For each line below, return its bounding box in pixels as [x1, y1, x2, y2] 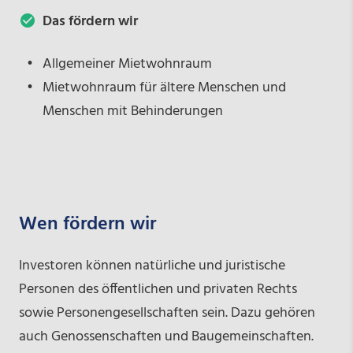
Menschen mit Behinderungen [42, 99, 223, 123]
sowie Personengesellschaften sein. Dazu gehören [18, 301, 315, 325]
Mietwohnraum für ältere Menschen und [42, 76, 286, 99]
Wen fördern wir [18, 209, 156, 240]
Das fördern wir [42, 9, 138, 33]
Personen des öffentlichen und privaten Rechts [18, 277, 297, 301]
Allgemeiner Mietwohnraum [42, 52, 212, 76]
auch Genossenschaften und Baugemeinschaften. [18, 325, 314, 348]
